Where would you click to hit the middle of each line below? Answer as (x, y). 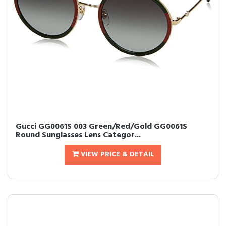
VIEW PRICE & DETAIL (116, 155)
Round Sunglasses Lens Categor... (78, 135)
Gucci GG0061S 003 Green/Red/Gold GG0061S (101, 127)
